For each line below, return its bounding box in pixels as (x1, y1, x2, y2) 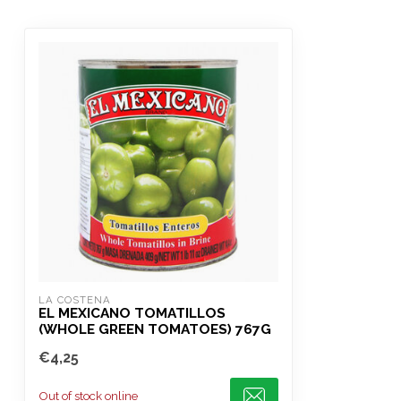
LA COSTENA (38, 293, 111, 306)
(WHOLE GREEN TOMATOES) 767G (38, 320, 271, 337)
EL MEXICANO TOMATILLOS (38, 304, 226, 321)
